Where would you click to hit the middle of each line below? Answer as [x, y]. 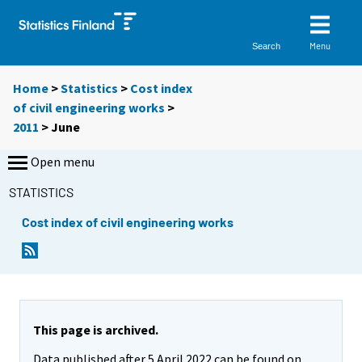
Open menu [63, 162]
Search [267, 46]
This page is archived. [96, 329]
